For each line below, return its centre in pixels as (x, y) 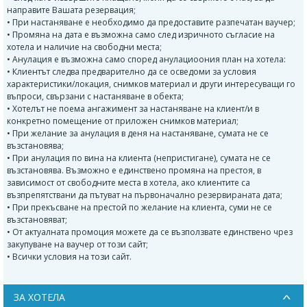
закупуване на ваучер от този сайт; (77, 244)
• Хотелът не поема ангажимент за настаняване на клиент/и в (133, 108)
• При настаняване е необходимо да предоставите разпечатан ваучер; (151, 22)
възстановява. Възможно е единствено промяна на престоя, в (134, 170)
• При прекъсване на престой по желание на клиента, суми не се (139, 207)
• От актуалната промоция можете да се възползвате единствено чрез (150, 232)
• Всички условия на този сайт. (69, 256)
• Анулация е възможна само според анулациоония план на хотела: (146, 59)
